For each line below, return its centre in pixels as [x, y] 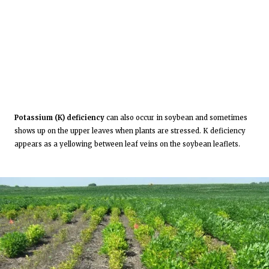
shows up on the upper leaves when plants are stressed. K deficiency [130, 131]
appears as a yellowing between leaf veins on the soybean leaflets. [127, 144]
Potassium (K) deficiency [59, 117]
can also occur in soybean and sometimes [176, 117]
